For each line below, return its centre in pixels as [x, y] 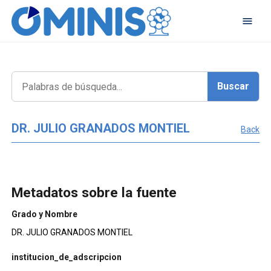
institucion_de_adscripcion [66, 257]
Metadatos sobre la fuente [94, 192]
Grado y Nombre [44, 214]
